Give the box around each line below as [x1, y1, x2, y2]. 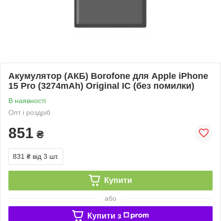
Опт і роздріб [8, 108, 50, 116]
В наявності [8, 96, 46, 105]
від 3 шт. [33, 152, 59, 160]
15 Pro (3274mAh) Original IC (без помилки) [8, 80, 194, 91]
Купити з [87, 211, 121, 220]
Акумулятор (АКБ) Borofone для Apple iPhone [8, 71, 208, 81]
